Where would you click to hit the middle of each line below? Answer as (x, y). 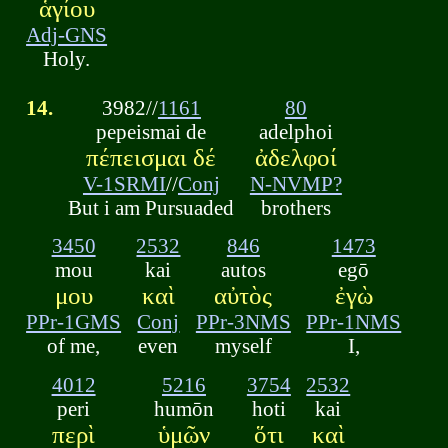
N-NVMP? (295, 183)
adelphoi (295, 131)
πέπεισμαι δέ (151, 157)
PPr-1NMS (354, 322)
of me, (74, 346)
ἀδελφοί (295, 157)
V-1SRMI (124, 183)
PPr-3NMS (243, 322)
